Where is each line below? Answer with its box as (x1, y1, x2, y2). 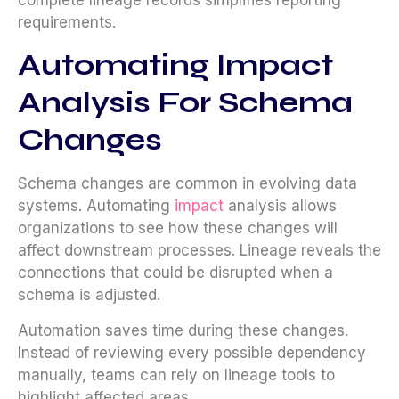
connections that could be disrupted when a (18, 264, 333, 282)
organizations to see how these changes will (18, 219, 338, 238)
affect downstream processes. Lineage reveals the (18, 241, 381, 260)
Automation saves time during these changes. (18, 321, 348, 339)
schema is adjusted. (18, 286, 160, 305)
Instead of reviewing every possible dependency (18, 343, 366, 362)
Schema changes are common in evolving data (18, 175, 357, 193)
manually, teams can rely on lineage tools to (18, 365, 335, 384)
